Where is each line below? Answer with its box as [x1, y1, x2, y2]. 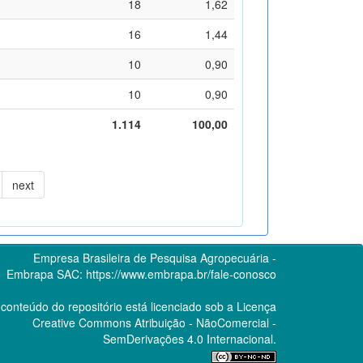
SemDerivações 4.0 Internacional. [102, 330, 276, 347]
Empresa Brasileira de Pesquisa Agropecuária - [32, 249, 276, 266]
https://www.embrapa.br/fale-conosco [85, 265, 276, 282]
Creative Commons [32, 314, 131, 331]
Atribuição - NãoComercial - [130, 314, 276, 331]
